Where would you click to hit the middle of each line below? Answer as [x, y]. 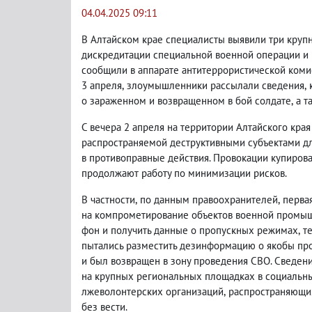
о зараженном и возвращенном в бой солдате [186, 101]
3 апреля [102, 85]
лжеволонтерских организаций [153, 291]
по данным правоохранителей [209, 200]
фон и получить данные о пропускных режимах [190, 230]
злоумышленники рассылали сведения [216, 85]
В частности [108, 200]
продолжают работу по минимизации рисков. [184, 173]
